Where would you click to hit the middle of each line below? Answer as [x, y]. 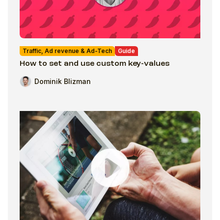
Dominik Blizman [63, 82]
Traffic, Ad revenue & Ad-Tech [67, 51]
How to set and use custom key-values [95, 64]
